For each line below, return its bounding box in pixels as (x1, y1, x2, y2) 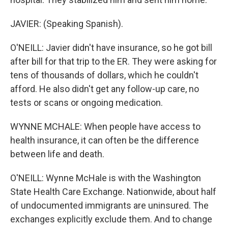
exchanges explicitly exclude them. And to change (10, 214, 212, 224)
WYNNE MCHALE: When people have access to (10, 121, 201, 132)
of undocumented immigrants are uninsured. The (10, 200, 209, 211)
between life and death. (10, 149, 104, 159)
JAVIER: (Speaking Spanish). (10, 18, 123, 29)
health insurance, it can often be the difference (10, 135, 199, 146)
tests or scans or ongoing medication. (10, 97, 163, 108)
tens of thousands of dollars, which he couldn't (10, 70, 198, 80)
